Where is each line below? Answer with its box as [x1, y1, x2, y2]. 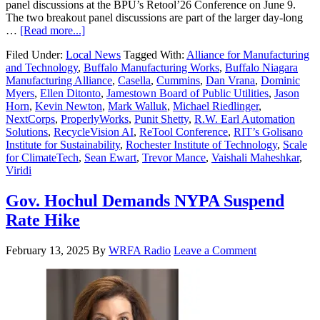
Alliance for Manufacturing [186, 48, 309, 61]
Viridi [6, 164, 31, 176]
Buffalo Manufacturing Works [84, 61, 219, 74]
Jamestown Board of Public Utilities [106, 86, 269, 99]
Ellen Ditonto [40, 86, 101, 99]
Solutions [6, 125, 48, 138]
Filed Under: [6, 48, 66, 61]
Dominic [261, 74, 300, 86]
